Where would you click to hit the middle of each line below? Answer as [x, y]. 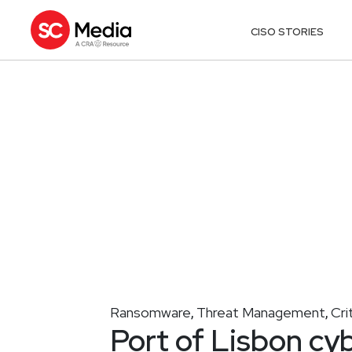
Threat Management [261, 312]
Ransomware [150, 312]
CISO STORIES [288, 31]
